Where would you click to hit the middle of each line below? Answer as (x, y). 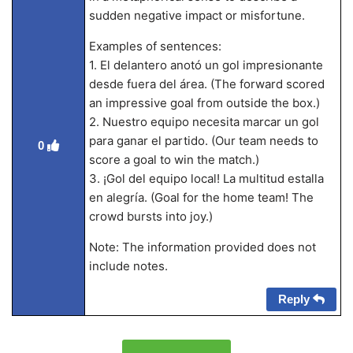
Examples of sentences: (155, 46)
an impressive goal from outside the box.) (204, 103)
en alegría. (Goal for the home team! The (201, 197)
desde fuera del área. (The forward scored (206, 84)
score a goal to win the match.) (174, 160)
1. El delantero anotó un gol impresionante (206, 65)
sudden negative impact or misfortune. (197, 15)
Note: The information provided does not (202, 247)
